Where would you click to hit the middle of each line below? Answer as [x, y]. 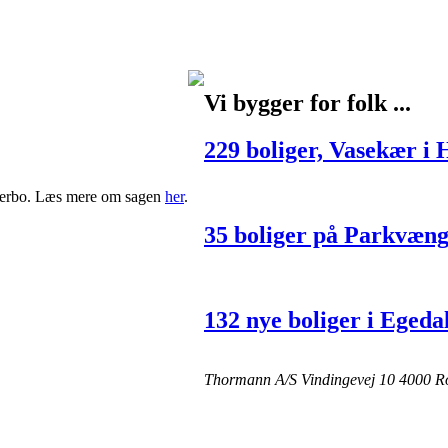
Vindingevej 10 [348, 380]
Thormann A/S [250, 380]
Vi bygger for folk [298, 103]
